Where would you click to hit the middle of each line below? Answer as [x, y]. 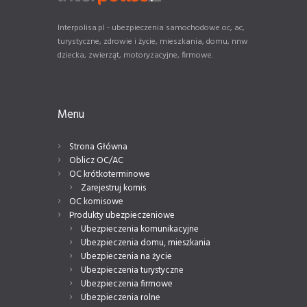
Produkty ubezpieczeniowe [122, 215]
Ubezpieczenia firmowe [126, 284]
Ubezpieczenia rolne [120, 297]
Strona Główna [98, 147]
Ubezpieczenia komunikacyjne [139, 229]
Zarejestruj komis [113, 188]
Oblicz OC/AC [96, 160]
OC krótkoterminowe [109, 174]
